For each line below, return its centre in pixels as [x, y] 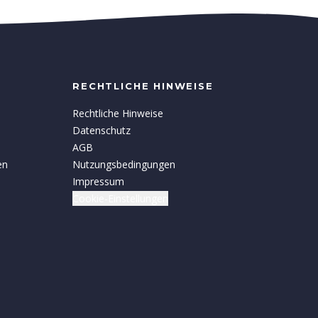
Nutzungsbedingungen [124, 165]
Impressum [99, 182]
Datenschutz [102, 131]
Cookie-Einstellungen [121, 199]
